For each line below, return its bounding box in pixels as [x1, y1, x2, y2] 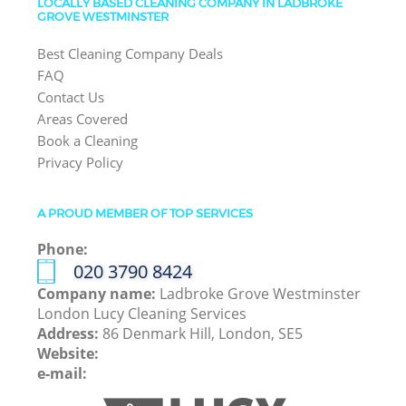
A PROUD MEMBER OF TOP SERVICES [37, 206, 254, 220]
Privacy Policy [37, 153, 124, 172]
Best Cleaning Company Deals [37, 44, 224, 63]
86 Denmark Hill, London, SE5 [102, 324, 304, 344]
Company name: [37, 284, 160, 304]
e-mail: [37, 363, 88, 384]
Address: [37, 324, 103, 344]
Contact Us [37, 88, 105, 107]
